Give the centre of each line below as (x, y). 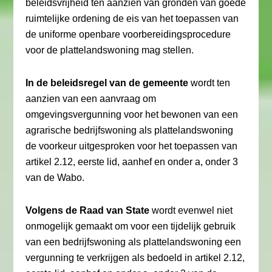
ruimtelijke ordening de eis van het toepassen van (132, 19)
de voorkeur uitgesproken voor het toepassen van (132, 146)
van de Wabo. (55, 178)
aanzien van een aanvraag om (91, 99)
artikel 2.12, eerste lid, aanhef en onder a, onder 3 (132, 162)
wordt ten (209, 83)
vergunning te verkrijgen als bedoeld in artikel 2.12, (135, 258)
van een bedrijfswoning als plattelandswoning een (134, 242)
